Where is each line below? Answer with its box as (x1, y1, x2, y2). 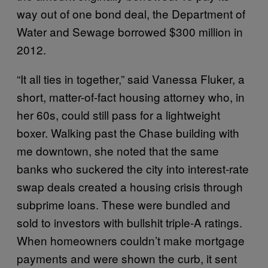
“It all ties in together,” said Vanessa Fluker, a (17, 71, 245, 87)
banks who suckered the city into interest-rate (17, 160, 249, 176)
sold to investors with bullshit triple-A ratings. (17, 214, 242, 230)
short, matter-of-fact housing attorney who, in (17, 89, 245, 105)
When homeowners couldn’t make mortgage (17, 232, 245, 248)
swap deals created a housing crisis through (17, 178, 243, 194)
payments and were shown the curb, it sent (17, 250, 237, 266)
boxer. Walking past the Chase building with (17, 124, 239, 141)
